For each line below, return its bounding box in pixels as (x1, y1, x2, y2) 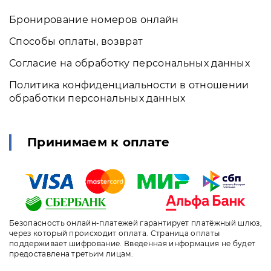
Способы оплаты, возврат (9, 36, 143, 47)
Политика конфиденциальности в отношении (9, 79, 249, 91)
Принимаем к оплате (27, 135, 170, 149)
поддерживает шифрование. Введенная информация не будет (9, 238, 256, 248)
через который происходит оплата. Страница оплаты (9, 228, 220, 238)
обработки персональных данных (9, 93, 186, 104)
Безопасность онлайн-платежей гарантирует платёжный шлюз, (9, 218, 262, 227)
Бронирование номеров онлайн (9, 14, 179, 25)
